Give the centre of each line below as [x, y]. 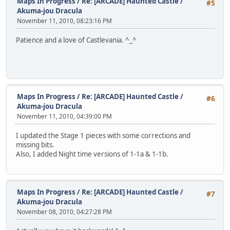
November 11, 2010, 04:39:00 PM [64, 116]
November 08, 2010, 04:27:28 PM [64, 212]
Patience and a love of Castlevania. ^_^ [76, 40]
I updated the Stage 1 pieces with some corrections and [103, 136]
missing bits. [35, 145]
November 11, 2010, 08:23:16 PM [64, 21]
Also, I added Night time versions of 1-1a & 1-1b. [92, 154]
